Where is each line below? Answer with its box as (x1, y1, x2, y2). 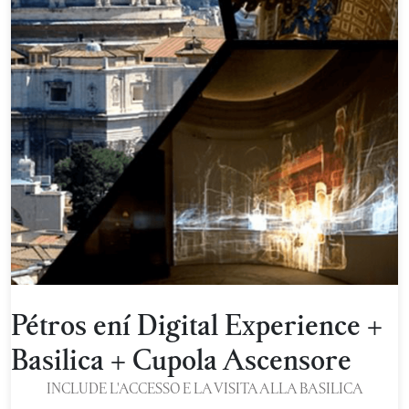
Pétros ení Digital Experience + (11, 306, 383, 342)
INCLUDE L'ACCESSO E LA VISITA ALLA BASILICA (46, 379, 363, 397)
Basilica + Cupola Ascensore (11, 341, 351, 377)
